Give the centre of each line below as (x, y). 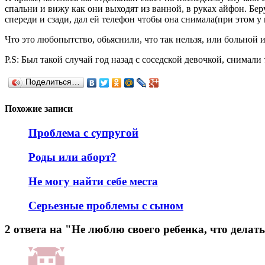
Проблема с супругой (83, 133)
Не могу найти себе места (93, 181)
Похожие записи (39, 109)
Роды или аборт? (72, 157)
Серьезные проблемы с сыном (106, 205)
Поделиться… (53, 82)
